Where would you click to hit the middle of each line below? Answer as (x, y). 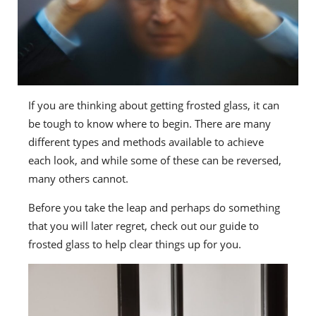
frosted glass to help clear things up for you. (135, 244)
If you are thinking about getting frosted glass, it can (154, 105)
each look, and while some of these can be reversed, (155, 160)
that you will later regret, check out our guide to (144, 226)
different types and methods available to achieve (146, 142)
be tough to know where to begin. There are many (150, 124)
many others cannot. (78, 179)
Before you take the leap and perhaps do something (154, 208)
